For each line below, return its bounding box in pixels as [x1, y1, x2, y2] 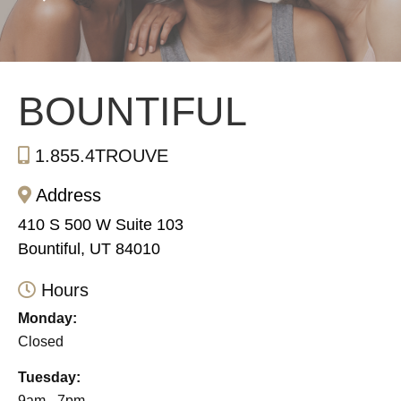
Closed [18, 333, 64, 349]
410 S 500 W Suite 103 [18, 215, 183, 234]
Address [31, 184, 101, 205]
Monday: [18, 310, 77, 326]
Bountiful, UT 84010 [18, 239, 160, 258]
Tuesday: [18, 369, 81, 385]
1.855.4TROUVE [35, 145, 168, 166]
